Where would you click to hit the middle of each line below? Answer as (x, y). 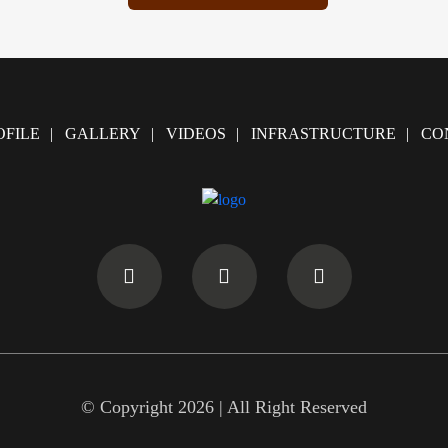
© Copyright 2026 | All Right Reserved (224, 407)
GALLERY (102, 134)
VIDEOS (195, 134)
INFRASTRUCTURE (323, 134)
